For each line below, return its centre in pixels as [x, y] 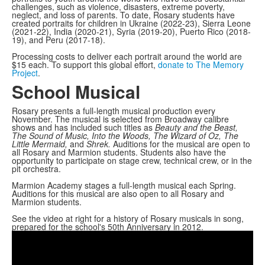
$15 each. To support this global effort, [85, 65]
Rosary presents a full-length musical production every [114, 111]
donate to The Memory [201, 65]
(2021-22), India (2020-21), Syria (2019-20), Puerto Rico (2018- [131, 32]
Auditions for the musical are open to [180, 144]
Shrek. [97, 144]
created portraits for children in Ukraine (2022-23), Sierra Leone [131, 23]
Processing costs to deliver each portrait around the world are [127, 56]
